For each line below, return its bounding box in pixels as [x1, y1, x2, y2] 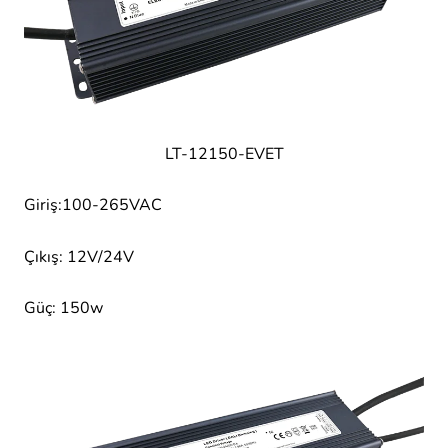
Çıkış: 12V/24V [24, 245, 134, 268]
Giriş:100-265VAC [24, 194, 162, 217]
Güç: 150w [24, 296, 103, 319]
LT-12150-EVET [164, 143, 284, 166]
